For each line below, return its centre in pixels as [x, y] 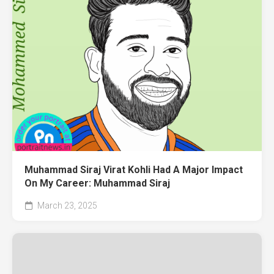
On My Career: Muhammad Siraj [97, 183]
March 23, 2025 [66, 206]
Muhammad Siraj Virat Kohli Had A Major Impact [134, 170]
